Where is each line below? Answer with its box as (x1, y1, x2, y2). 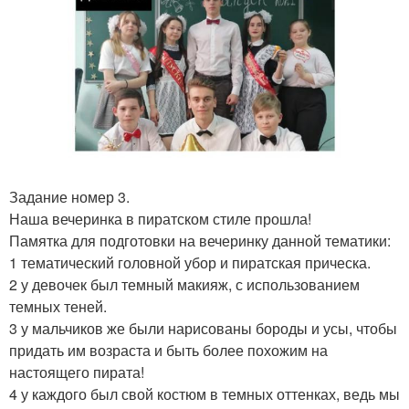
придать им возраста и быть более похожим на (9, 339, 328, 361)
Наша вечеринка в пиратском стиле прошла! (9, 207, 311, 229)
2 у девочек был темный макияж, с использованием (9, 273, 360, 295)
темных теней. (9, 295, 107, 317)
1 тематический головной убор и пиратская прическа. (9, 251, 371, 273)
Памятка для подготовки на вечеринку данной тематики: (9, 229, 391, 251)
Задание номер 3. (9, 185, 130, 207)
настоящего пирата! (9, 361, 144, 383)
